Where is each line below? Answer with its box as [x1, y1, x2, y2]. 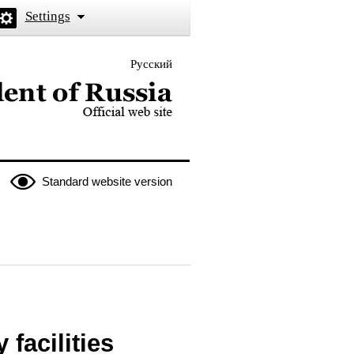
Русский [130, 58, 172, 70]
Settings [24, 9, 70, 24]
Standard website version [41, 175, 172, 188]
